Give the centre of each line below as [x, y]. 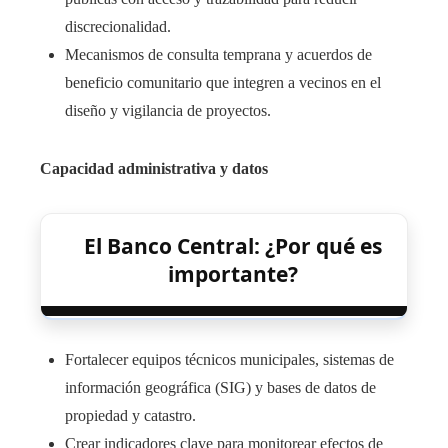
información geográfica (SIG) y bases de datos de [220, 388]
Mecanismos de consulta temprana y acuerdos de [218, 55]
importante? [233, 274]
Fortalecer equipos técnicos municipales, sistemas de [229, 360]
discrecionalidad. [118, 27]
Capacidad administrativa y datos [154, 169]
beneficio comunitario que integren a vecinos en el [223, 83]
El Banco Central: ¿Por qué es [233, 246]
